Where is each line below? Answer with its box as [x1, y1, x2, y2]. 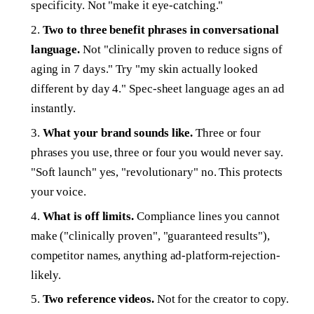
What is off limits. [42, 209, 134, 223]
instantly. [30, 102, 76, 115]
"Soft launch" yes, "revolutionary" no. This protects [30, 165, 283, 179]
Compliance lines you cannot [133, 209, 280, 223]
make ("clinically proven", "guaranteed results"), [30, 228, 270, 243]
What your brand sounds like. [42, 125, 193, 139]
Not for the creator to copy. [153, 292, 289, 306]
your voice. [30, 184, 86, 198]
